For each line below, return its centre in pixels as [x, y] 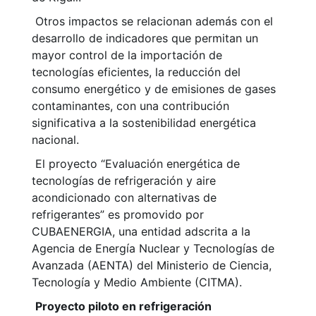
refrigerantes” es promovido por [118, 215]
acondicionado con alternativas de [124, 198]
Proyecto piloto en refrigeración [123, 306]
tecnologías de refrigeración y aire [124, 181]
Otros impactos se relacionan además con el [152, 22]
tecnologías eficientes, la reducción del [136, 72]
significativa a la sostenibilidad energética [144, 123]
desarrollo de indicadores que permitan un [145, 38]
